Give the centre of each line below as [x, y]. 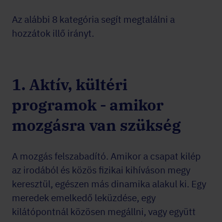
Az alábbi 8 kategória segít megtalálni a [93, 19]
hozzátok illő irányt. [53, 33]
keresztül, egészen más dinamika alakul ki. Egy [109, 184]
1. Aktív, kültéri [70, 84]
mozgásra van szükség [96, 125]
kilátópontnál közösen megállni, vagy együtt [104, 212]
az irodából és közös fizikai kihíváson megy [101, 170]
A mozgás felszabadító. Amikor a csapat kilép [106, 156]
